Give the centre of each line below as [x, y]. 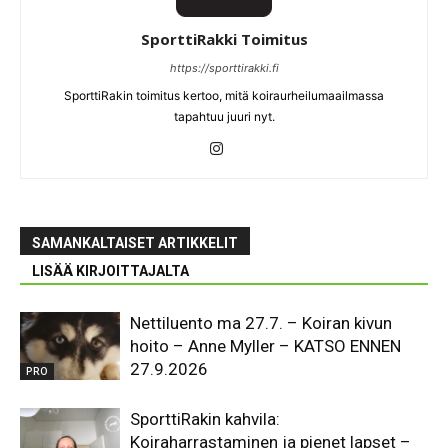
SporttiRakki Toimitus [224, 38]
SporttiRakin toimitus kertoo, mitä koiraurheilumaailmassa [224, 95]
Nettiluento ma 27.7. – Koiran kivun [261, 322]
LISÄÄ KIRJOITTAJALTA [110, 270]
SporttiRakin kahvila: [205, 418]
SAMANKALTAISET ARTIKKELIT [135, 242]
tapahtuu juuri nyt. [224, 116]
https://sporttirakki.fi [224, 67]
